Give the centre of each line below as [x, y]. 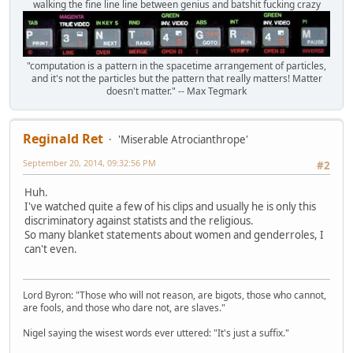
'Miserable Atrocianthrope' [183, 139]
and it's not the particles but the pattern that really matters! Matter [176, 78]
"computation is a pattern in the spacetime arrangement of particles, [176, 65]
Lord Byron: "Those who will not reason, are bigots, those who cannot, [175, 295]
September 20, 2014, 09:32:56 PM [89, 162]
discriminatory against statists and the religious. [139, 220]
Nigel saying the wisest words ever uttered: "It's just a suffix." [156, 333]
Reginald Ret [63, 138]
